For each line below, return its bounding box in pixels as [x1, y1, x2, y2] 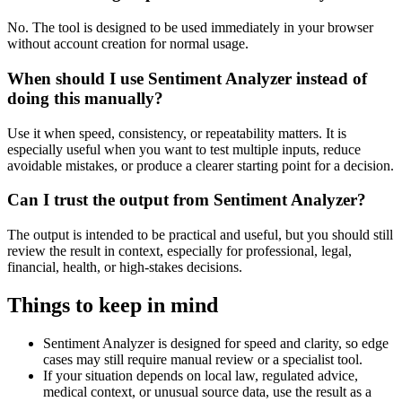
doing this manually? [7, 88, 163, 108]
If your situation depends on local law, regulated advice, [43, 367, 358, 383]
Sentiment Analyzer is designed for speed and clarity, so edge [43, 335, 389, 351]
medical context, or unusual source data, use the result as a [43, 383, 371, 399]
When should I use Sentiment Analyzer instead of [7, 68, 367, 88]
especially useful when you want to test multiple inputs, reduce [7, 141, 361, 157]
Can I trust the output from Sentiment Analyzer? [7, 190, 366, 210]
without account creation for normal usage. [7, 36, 249, 52]
